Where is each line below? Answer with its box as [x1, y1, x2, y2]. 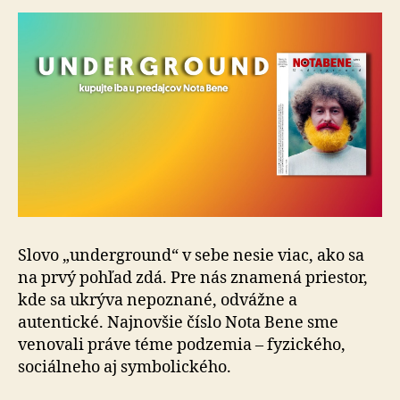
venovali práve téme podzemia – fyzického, [18, 334, 346, 355]
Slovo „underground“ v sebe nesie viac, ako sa [18, 245, 364, 266]
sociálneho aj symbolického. [18, 356, 231, 378]
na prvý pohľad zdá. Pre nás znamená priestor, [18, 267, 368, 288]
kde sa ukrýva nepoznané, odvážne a [18, 289, 297, 311]
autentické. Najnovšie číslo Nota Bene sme [18, 312, 338, 333]
